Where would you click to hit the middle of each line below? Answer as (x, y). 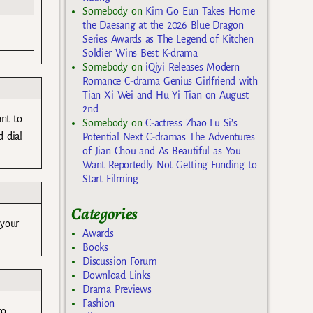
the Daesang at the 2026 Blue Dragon (163, 26)
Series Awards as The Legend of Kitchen (168, 39)
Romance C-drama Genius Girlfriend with (170, 81)
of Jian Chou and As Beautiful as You (162, 151)
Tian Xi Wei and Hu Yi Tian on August (166, 95)
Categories (105, 214)
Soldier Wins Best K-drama (140, 53)
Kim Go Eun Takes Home (200, 12)
